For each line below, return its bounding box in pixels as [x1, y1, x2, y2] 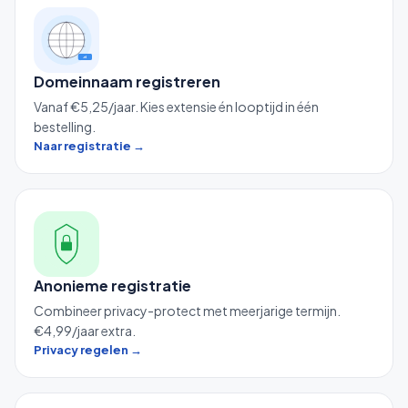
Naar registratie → [34, 138, 145, 153]
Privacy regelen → [34, 342, 142, 357]
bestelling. [34, 117, 96, 135]
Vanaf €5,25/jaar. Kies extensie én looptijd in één [34, 97, 319, 115]
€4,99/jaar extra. [34, 321, 136, 339]
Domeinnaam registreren [34, 71, 220, 91]
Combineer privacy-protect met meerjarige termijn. [34, 301, 341, 319]
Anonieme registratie [34, 275, 191, 295]
